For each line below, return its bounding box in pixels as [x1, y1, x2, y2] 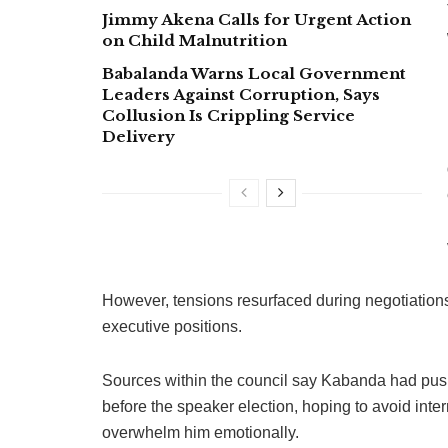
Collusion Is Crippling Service [102, 106, 355, 126]
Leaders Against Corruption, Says [102, 85, 380, 105]
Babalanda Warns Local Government [102, 64, 406, 84]
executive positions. [102, 318, 242, 336]
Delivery [102, 127, 175, 147]
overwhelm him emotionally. [102, 424, 299, 442]
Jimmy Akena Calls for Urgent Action [102, 10, 411, 30]
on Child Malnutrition [102, 31, 287, 51]
